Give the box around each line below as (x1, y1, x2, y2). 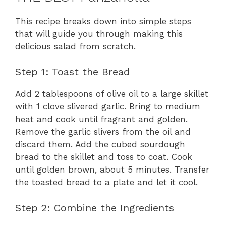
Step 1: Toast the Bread (15, 66, 130, 78)
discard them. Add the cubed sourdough (15, 139, 185, 150)
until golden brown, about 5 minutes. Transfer (15, 164, 209, 175)
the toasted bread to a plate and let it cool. (15, 177, 198, 188)
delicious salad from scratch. (15, 41, 136, 51)
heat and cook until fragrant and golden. (15, 114, 188, 125)
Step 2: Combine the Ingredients (15, 201, 174, 214)
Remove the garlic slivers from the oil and (15, 127, 191, 137)
